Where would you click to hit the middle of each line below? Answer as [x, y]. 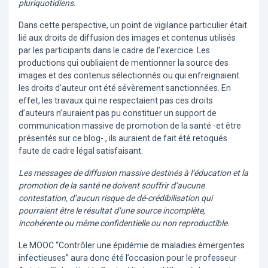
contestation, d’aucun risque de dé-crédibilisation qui [115, 198]
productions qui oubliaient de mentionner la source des [124, 63]
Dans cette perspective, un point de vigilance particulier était [133, 25]
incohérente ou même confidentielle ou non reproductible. [124, 223]
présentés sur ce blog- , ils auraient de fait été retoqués [123, 138]
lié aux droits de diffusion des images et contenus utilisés [127, 38]
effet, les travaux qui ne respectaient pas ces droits [116, 101]
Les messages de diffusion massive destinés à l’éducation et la [133, 173]
